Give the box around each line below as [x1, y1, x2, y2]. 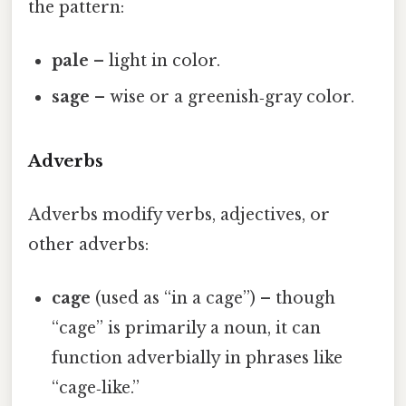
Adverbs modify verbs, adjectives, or [28, 204, 330, 225]
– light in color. [89, 50, 221, 71]
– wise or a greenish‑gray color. [90, 86, 355, 107]
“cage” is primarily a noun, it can [52, 318, 322, 339]
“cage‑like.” [52, 378, 140, 399]
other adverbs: [28, 234, 149, 255]
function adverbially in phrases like [52, 348, 343, 369]
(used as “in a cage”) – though [91, 288, 336, 309]
